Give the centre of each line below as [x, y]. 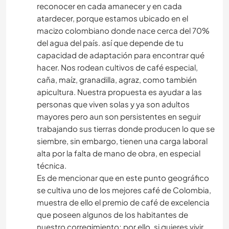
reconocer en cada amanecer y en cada [109, 6]
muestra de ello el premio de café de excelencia [123, 202]
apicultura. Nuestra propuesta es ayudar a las [119, 92]
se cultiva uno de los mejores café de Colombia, [124, 190]
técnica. [52, 166]
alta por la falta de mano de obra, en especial [119, 153]
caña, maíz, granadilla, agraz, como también [117, 80]
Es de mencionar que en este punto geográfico [123, 178]
